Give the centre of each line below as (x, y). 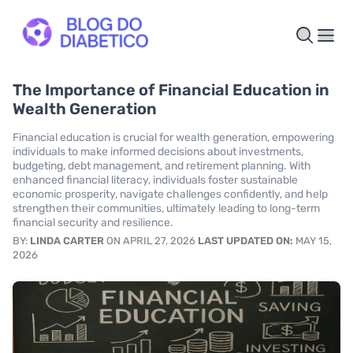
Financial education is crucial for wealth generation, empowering (173, 138)
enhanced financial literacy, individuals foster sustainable (155, 180)
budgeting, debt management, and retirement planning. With (162, 166)
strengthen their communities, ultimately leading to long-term (166, 209)
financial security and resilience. (93, 223)
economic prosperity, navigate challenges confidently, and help (170, 195)
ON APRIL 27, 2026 (151, 241)
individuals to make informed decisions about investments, (158, 152)
